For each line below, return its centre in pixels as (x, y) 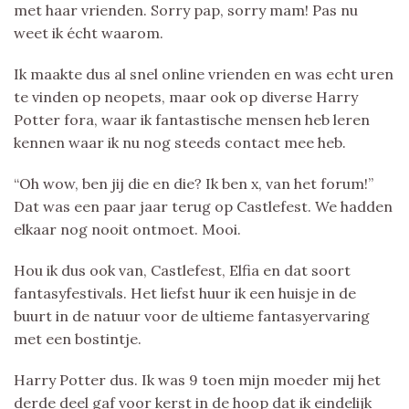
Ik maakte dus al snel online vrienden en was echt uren (204, 73)
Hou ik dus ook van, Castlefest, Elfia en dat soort (182, 270)
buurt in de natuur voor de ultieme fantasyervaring (192, 315)
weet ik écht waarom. (89, 32)
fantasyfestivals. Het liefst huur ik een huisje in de (185, 293)
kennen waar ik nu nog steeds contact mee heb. (180, 142)
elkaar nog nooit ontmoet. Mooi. (127, 229)
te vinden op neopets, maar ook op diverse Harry (186, 96)
